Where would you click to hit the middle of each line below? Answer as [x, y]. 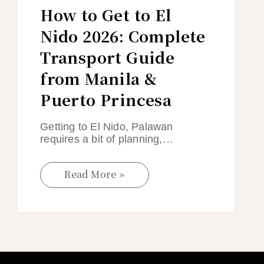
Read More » [95, 174]
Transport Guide [108, 57]
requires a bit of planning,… [107, 139]
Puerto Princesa [106, 99]
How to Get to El [106, 14]
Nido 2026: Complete [123, 35]
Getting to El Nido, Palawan [107, 126]
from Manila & [99, 78]
